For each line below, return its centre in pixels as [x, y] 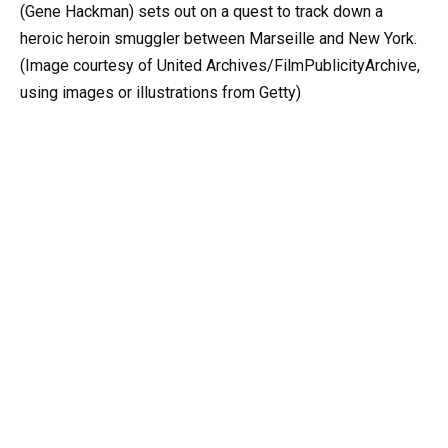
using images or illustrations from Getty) [160, 93]
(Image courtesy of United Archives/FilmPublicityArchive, [220, 66]
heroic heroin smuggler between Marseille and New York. [218, 39]
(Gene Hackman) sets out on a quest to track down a [201, 12]
